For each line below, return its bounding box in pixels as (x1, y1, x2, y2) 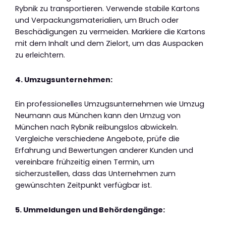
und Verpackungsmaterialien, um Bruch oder (15, 15, 179, 26)
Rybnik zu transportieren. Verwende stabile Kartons (15, 4, 200, 14)
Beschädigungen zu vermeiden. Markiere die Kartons (15, 27, 205, 37)
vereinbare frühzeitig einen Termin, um (15, 157, 154, 167)
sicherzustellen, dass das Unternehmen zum (15, 168, 176, 179)
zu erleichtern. (15, 50, 65, 61)
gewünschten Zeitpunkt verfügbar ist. (15, 180, 152, 191)
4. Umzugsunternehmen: (15, 74, 112, 85)
